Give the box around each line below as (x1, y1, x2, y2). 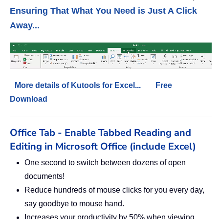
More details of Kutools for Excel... (15, 81, 141, 90)
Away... (10, 21, 40, 31)
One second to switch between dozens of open (24, 158, 186, 167)
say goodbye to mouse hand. (24, 199, 124, 208)
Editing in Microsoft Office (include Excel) (10, 140, 196, 153)
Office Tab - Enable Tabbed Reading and (10, 126, 191, 140)
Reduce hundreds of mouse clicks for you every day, (24, 186, 204, 195)
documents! (24, 172, 65, 181)
